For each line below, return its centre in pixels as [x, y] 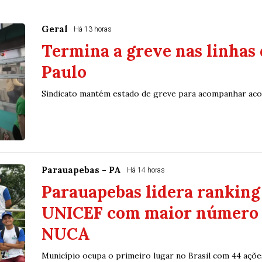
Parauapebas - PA [81, 170]
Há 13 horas [92, 29]
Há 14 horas [146, 170]
